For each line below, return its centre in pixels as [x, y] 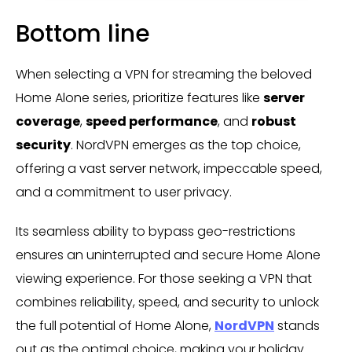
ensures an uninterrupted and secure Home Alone [168, 255]
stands [297, 326]
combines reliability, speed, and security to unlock [167, 302]
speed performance [152, 121]
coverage [48, 121]
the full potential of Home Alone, [115, 326]
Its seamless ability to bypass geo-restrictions [156, 231]
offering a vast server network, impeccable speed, [169, 169]
